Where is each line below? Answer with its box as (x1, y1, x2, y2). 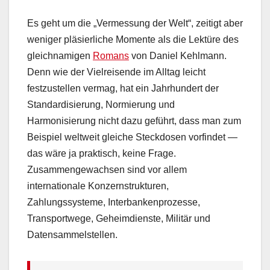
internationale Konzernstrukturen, (27, 180, 169, 191)
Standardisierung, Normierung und (27, 99, 175, 110)
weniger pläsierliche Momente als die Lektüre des (27, 34, 239, 45)
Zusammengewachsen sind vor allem (27, 164, 187, 175)
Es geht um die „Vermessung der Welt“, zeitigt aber (27, 17, 243, 28)
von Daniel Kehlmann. (129, 50, 227, 61)
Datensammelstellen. (27, 229, 118, 240)
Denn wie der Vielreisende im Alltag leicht (27, 66, 206, 77)
